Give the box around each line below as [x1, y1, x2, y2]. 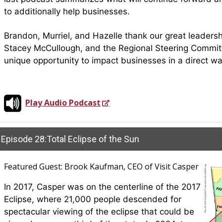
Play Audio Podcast [25, 97, 101, 108]
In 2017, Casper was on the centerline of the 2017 [4, 182, 201, 192]
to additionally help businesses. [4, 6, 130, 16]
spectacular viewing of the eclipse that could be [4, 207, 194, 217]
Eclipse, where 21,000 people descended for [4, 194, 181, 204]
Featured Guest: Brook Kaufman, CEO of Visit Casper [4, 161, 199, 172]
